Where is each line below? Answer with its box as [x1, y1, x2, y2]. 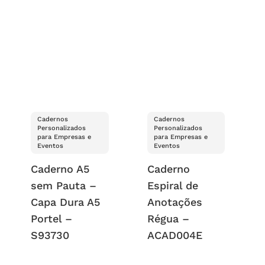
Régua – [147, 212, 189, 225]
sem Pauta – [31, 179, 97, 192]
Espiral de [147, 179, 198, 192]
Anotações [147, 196, 202, 209]
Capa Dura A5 [31, 196, 101, 209]
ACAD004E [147, 229, 202, 242]
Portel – [31, 212, 73, 225]
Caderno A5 [31, 163, 90, 176]
